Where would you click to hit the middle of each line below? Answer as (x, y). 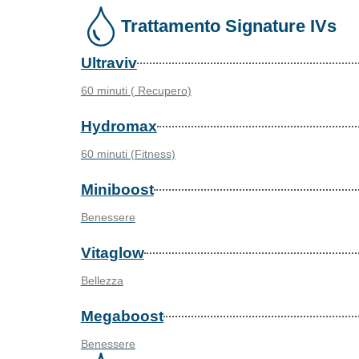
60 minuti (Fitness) (128, 154)
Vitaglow (112, 253)
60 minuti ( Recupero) (136, 91)
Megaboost (122, 317)
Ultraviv (109, 63)
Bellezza (102, 281)
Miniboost (117, 190)
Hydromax (119, 127)
